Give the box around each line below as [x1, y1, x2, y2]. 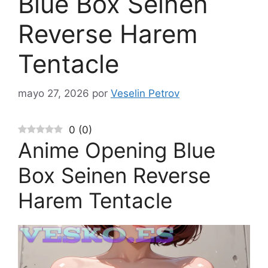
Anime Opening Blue [18, 137, 215, 163]
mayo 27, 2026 [18, 87, 89, 99]
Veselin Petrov [111, 87, 179, 99]
